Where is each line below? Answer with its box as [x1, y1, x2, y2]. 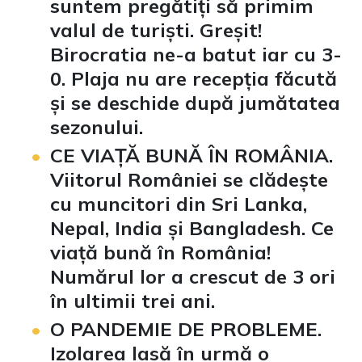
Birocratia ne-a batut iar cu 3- [50, 41, 342, 66]
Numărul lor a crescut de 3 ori [50, 263, 335, 288]
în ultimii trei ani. [50, 288, 215, 313]
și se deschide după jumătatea [50, 90, 340, 115]
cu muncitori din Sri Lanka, [50, 191, 307, 216]
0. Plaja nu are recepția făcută [50, 65, 337, 90]
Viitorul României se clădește [50, 166, 328, 192]
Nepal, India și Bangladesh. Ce [50, 215, 334, 240]
